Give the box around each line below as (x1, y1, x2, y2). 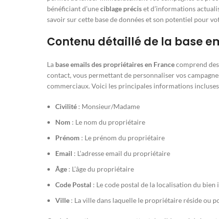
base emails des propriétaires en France (55, 60, 175, 69)
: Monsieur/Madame (77, 102, 140, 111)
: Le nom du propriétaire (70, 118, 145, 127)
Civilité (55, 102, 77, 111)
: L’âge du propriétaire (67, 165, 134, 174)
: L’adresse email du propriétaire (72, 149, 170, 158)
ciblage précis (100, 4, 142, 13)
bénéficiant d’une (47, 4, 100, 13)
